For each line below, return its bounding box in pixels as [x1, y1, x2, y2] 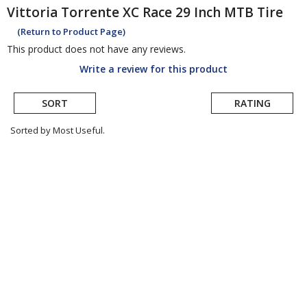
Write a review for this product [79, 62, 228, 76]
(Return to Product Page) [17, 25, 125, 38]
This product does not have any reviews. [7, 42, 186, 56]
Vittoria [7, 3, 58, 22]
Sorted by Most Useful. [10, 124, 105, 137]
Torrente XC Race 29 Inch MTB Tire [61, 3, 283, 22]
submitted [13, 165, 71, 182]
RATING [234, 97, 271, 110]
